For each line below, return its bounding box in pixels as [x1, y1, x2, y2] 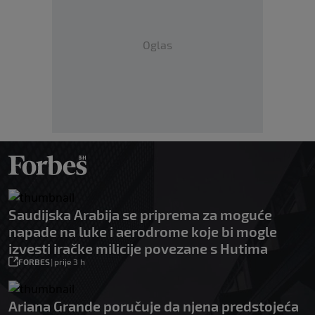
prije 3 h [54, 257, 85, 267]
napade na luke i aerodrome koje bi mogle [8, 223, 277, 240]
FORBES [18, 257, 50, 267]
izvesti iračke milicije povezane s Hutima [8, 240, 268, 257]
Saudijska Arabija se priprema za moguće [8, 206, 272, 224]
